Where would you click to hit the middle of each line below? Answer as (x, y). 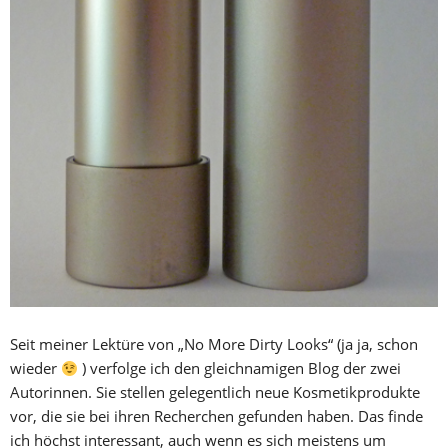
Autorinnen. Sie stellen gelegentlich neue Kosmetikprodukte (215, 392)
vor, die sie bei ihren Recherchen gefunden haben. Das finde (216, 416)
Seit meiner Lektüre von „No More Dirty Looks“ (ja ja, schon (214, 344)
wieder (35, 368)
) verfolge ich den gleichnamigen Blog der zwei (240, 368)
